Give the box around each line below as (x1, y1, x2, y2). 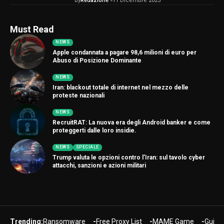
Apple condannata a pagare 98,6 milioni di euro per (52, 49, 196, 56)
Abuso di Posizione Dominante (52, 57, 141, 64)
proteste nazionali (52, 92, 104, 99)
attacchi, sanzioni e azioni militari (52, 162, 146, 169)
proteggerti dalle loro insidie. (52, 127, 136, 134)
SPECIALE (75, 144, 99, 150)
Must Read (10, 24, 54, 35)
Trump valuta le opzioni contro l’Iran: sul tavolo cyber (52, 154, 205, 161)
